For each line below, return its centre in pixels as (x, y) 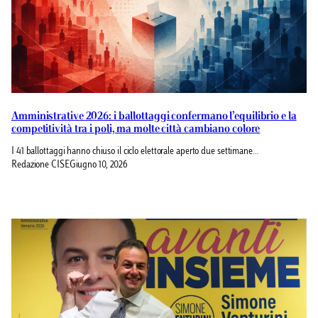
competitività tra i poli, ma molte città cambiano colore (136, 129)
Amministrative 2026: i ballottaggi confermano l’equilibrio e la (154, 116)
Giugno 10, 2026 (99, 166)
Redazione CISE (40, 166)
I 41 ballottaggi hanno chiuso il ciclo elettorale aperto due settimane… (135, 152)
